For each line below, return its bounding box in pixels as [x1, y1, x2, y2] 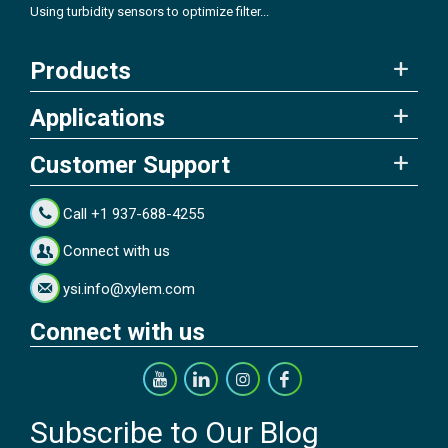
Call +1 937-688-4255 [63, 204, 205, 223]
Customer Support [30, 151, 230, 180]
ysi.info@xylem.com [63, 279, 196, 298]
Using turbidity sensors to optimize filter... [30, 3, 269, 19]
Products [30, 57, 131, 86]
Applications [30, 104, 165, 133]
